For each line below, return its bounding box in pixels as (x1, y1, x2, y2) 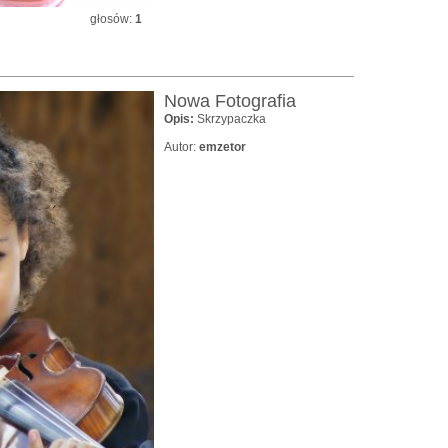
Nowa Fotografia (164, 90, 296, 111)
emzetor (199, 139, 246, 154)
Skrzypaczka (197, 111, 266, 126)
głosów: (90, 11, 135, 26)
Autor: (164, 139, 199, 154)
